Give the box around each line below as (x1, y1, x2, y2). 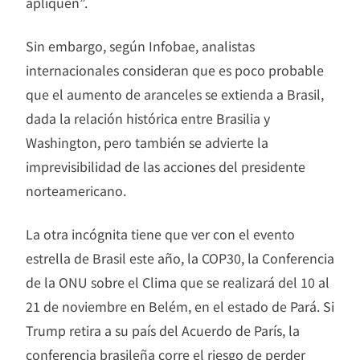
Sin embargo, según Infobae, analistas (26, 36, 255, 56)
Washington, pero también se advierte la (26, 133, 268, 153)
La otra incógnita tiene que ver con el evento (26, 224, 295, 244)
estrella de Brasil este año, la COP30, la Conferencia (26, 248, 334, 268)
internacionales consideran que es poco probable (26, 60, 324, 80)
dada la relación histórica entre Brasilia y (26, 108, 270, 129)
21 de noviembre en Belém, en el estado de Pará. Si (26, 297, 334, 317)
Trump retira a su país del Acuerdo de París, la (26, 321, 300, 341)
